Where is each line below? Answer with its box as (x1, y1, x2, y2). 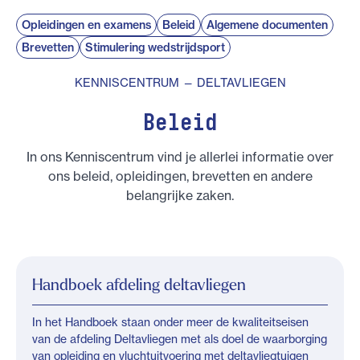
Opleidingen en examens (22, 18, 151, 32)
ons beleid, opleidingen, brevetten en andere (47, 168, 313, 185)
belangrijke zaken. (126, 187, 234, 204)
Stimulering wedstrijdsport (85, 40, 225, 55)
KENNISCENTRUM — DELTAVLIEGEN (74, 76, 286, 90)
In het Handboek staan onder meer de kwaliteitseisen (32, 315, 309, 329)
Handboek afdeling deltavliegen (32, 274, 246, 295)
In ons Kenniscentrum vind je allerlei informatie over (27, 149, 333, 166)
